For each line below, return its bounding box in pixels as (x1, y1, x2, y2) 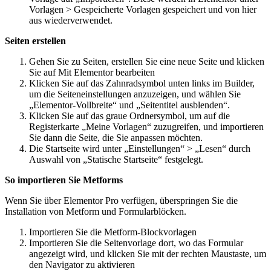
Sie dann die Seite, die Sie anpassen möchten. (29, 132, 203, 143)
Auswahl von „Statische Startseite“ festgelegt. (29, 154, 203, 165)
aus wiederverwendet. (29, 15, 113, 25)
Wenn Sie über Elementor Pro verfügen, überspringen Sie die (5, 195, 238, 206)
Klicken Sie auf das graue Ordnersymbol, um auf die (29, 110, 230, 121)
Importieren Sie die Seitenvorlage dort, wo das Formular (29, 237, 243, 248)
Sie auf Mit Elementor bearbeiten (29, 67, 155, 77)
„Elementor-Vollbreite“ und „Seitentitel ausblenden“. (29, 99, 230, 110)
